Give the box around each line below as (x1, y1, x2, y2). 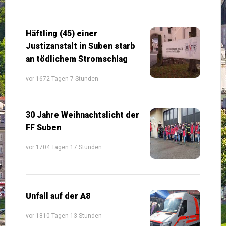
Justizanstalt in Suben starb (26, 41, 135, 51)
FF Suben (26, 122, 61, 132)
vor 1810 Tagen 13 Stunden (26, 212, 102, 219)
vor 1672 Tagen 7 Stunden (26, 75, 98, 82)
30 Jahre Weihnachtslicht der (26, 109, 139, 120)
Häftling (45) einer (26, 28, 97, 38)
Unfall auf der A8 (26, 191, 90, 201)
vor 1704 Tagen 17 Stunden (26, 143, 102, 151)
